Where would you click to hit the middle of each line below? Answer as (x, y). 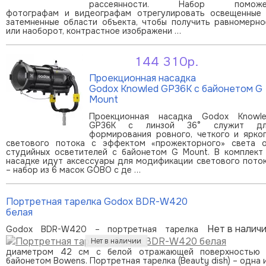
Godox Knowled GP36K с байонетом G (176, 88)
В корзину (240, 70)
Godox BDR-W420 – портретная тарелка (102, 229)
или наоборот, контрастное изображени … (94, 31)
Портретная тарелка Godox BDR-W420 (97, 201)
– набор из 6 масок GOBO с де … (73, 170)
